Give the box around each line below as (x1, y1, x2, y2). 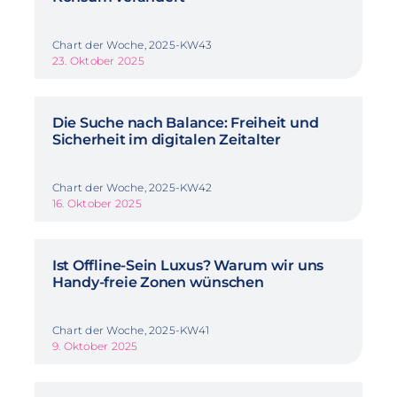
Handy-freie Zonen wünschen (51, 273, 264, 291)
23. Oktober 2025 (51, 53, 144, 67)
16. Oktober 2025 (51, 196, 142, 210)
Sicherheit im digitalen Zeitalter (51, 130, 282, 148)
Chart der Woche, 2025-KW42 (51, 180, 213, 194)
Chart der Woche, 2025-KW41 (51, 323, 210, 337)
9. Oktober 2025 (51, 339, 138, 353)
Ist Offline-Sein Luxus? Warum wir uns (51, 256, 324, 274)
